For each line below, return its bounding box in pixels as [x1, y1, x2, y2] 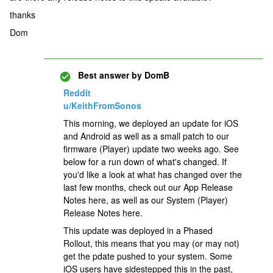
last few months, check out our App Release [63, 181, 233, 193]
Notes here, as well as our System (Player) [63, 194, 228, 206]
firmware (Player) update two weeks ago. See [63, 143, 239, 155]
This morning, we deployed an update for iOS [63, 117, 238, 129]
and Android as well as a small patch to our [63, 130, 229, 142]
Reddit [63, 87, 91, 99]
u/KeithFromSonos [63, 99, 141, 112]
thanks [10, 9, 35, 21]
